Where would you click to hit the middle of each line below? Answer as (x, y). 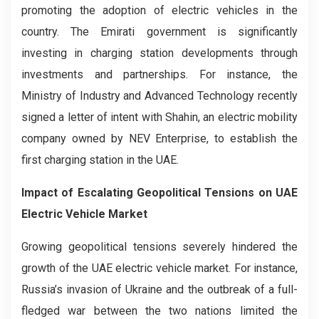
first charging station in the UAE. (100, 160)
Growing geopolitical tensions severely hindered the (159, 247)
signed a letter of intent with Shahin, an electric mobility (159, 117)
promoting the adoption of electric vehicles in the (159, 10)
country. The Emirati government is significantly (159, 32)
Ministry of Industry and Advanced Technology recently (159, 96)
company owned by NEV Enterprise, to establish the (159, 138)
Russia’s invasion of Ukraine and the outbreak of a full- (159, 289)
